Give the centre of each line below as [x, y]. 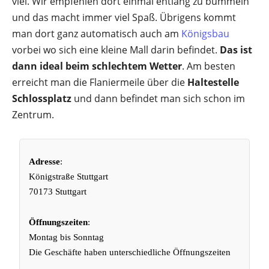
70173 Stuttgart [58, 192]
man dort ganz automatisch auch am [97, 34]
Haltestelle [213, 82]
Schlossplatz [42, 98]
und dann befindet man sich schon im [158, 98]
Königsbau [205, 34]
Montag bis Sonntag [67, 237]
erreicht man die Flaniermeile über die [100, 82]
